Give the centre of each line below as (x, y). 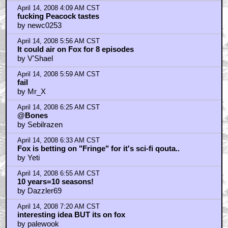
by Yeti (28, 158)
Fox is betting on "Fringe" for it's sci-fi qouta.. (98, 148)
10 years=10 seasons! (55, 181)
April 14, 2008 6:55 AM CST (58, 174)
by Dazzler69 (39, 191)
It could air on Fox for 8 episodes (75, 49)
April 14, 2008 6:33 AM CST (58, 140)
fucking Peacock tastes (58, 16)
